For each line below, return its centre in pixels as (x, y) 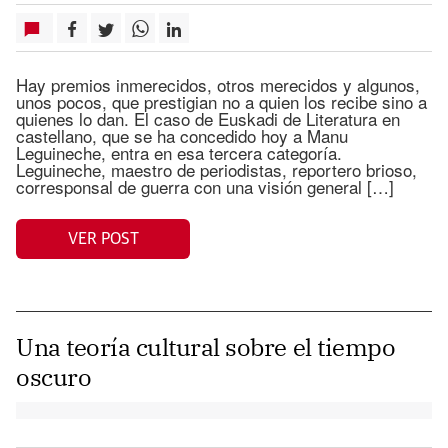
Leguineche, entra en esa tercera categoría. (179, 152)
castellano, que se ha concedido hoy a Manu (182, 135)
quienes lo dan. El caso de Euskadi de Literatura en (208, 118)
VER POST (103, 238)
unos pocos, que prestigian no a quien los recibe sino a (221, 101)
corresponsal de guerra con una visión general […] (205, 186)
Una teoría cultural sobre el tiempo (206, 347)
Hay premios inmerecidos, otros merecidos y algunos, (218, 84)
